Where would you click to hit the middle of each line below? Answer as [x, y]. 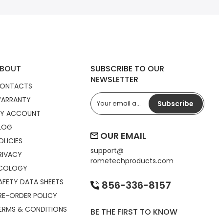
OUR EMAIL [122, 135]
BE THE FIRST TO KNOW [134, 212]
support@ [107, 150]
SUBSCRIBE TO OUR [128, 68]
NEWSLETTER [115, 79]
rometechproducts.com [132, 161]
